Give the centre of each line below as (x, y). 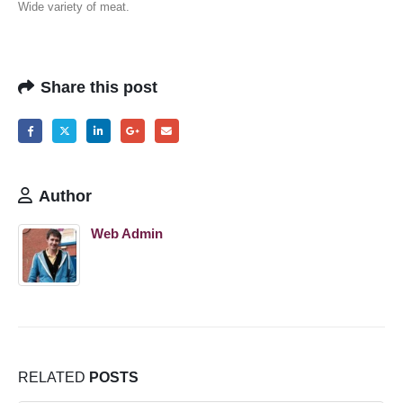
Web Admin (127, 233)
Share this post (99, 88)
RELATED (54, 377)
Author (65, 196)
